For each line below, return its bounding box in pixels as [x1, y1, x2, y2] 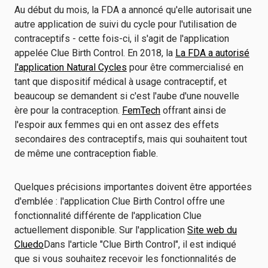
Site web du [187, 224, 237, 236]
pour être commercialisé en [127, 62, 243, 73]
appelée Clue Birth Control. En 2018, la [14, 47, 175, 59]
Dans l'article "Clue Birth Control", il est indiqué [44, 239, 236, 250]
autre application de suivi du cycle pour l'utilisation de [14, 19, 237, 30]
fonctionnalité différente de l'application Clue [14, 210, 202, 221]
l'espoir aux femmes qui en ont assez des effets [14, 119, 219, 130]
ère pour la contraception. [14, 105, 122, 116]
